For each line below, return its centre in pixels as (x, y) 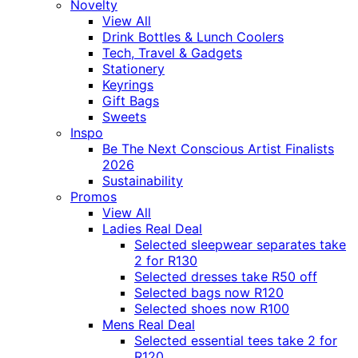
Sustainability (143, 181)
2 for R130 (166, 261)
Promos (93, 197)
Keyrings (128, 85)
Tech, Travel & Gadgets (172, 53)
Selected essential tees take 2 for (236, 341)
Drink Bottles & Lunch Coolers (193, 37)
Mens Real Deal (149, 325)
